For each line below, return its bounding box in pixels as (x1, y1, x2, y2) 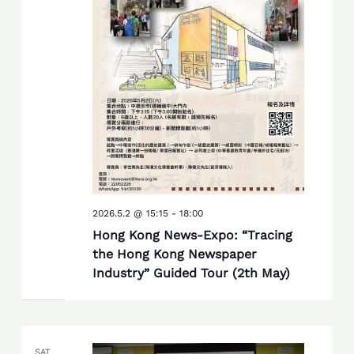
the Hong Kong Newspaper (92, 247, 257, 262)
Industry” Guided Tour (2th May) (92, 265, 290, 281)
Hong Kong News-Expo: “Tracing (92, 228, 292, 243)
